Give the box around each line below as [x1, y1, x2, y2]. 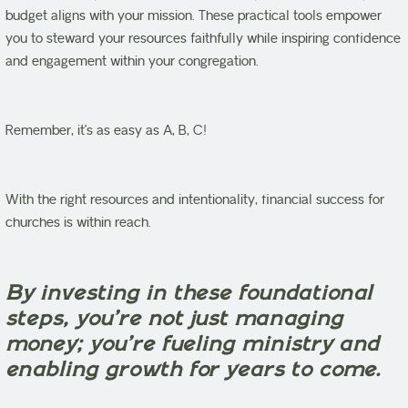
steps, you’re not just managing [5, 306, 344, 331]
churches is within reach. [5, 214, 156, 232]
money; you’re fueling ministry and [5, 331, 381, 357]
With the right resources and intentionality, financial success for [5, 191, 385, 209]
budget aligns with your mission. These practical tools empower [5, 7, 382, 25]
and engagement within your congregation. [5, 53, 260, 71]
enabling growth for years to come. [5, 357, 382, 382]
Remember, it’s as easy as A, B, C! [5, 122, 211, 140]
